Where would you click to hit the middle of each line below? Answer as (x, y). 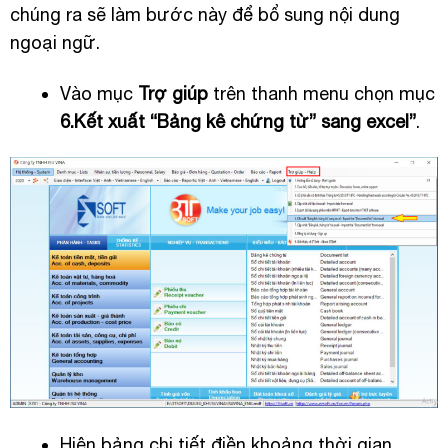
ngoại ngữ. (54, 42)
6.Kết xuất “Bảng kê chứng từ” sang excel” (237, 121)
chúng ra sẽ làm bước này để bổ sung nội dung (204, 14)
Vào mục (98, 93)
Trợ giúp (172, 93)
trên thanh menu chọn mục (321, 93)
